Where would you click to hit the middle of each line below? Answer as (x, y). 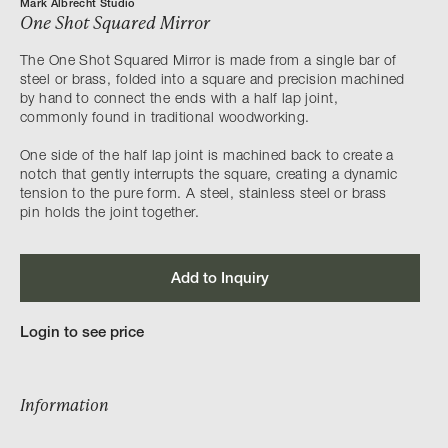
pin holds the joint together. (110, 214)
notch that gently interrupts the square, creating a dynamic (209, 176)
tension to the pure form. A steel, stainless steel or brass (203, 195)
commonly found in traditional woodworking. (165, 119)
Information (64, 404)
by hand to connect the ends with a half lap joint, (179, 100)
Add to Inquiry (220, 279)
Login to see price (82, 333)
